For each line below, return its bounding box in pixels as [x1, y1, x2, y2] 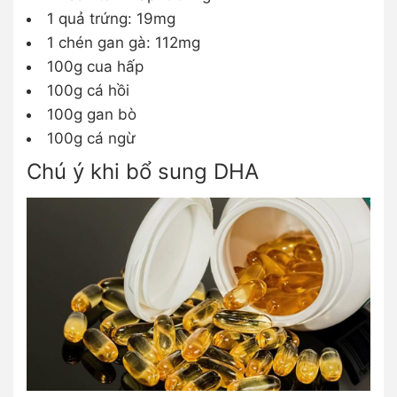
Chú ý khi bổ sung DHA [27, 158, 259, 184]
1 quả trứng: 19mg [47, 9, 175, 27]
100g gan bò [47, 105, 136, 123]
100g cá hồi [47, 81, 129, 99]
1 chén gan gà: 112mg [47, 33, 200, 51]
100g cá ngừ [47, 128, 136, 147]
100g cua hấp [47, 57, 144, 75]
